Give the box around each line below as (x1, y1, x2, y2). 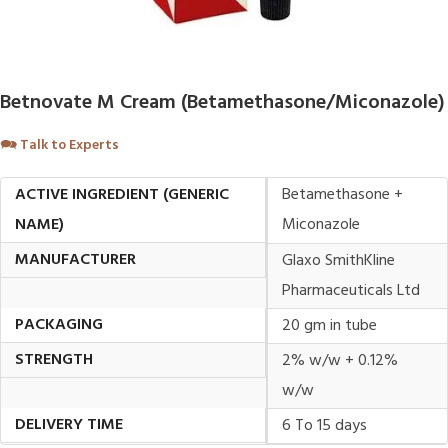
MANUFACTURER (15, 247, 136, 273)
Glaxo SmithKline (282, 248, 395, 274)
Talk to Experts (20, 134, 119, 157)
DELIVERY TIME (15, 412, 123, 438)
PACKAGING (15, 312, 103, 338)
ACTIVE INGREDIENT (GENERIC (15, 182, 229, 208)
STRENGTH (15, 347, 93, 373)
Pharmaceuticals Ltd (282, 278, 420, 304)
